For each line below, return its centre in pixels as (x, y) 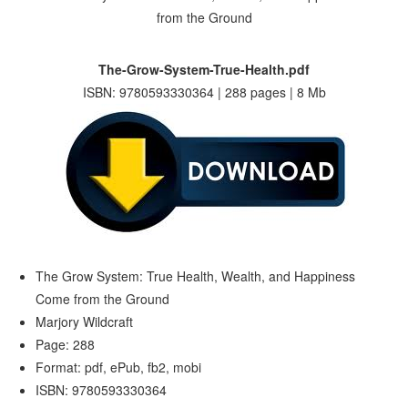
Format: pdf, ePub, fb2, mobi (119, 367)
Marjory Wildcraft (85, 321)
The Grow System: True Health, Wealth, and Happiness (196, 276)
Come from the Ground (103, 299)
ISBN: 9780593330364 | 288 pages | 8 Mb (204, 92)
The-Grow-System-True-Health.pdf (204, 69)
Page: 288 (66, 344)
